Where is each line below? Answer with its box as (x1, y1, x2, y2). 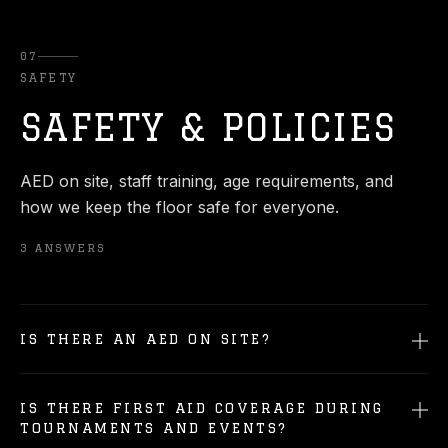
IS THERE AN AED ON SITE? (20, 331, 272, 347)
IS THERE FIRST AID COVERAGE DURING (20, 400, 384, 416)
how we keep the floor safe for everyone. (20, 197, 339, 217)
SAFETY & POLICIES (20, 107, 397, 148)
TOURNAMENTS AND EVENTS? (20, 420, 288, 436)
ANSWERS (34, 242, 106, 254)
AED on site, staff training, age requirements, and (20, 171, 393, 191)
